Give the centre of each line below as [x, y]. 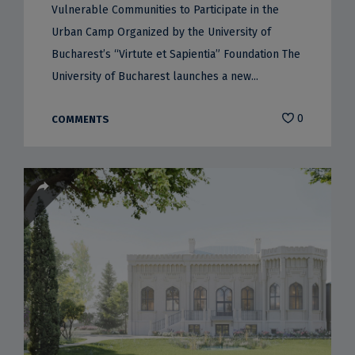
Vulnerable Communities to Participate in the [165, 10]
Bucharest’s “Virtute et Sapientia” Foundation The [176, 54]
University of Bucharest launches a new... [155, 76]
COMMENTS [80, 119]
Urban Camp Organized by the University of [161, 32]
